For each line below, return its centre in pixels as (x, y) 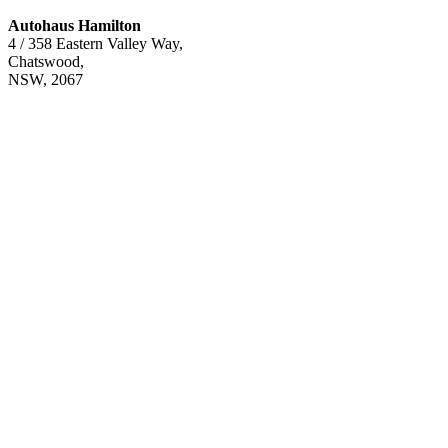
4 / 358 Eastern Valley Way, (95, 44)
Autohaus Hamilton (74, 26)
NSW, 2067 (45, 80)
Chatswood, (46, 62)
